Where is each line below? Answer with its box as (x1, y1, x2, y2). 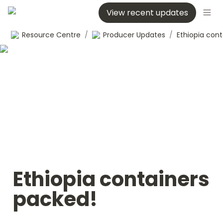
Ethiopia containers (13, 165, 210, 193)
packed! (13, 185, 98, 213)
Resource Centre (22, 29, 81, 40)
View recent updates (107, 6, 188, 18)
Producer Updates (103, 29, 165, 40)
